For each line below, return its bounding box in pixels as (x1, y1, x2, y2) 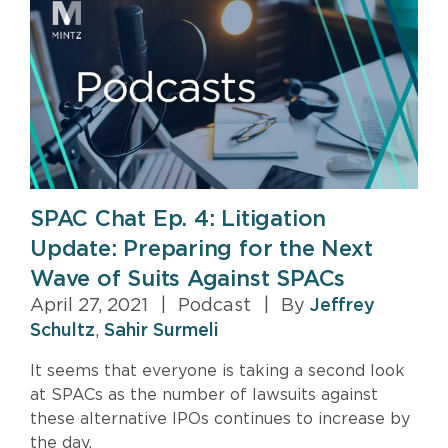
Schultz (30, 321, 95, 340)
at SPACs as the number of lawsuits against (30, 386, 378, 403)
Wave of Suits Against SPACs (30, 267, 346, 290)
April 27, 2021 (30, 296, 153, 315)
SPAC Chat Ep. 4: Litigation (30, 207, 327, 230)
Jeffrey (310, 296, 375, 315)
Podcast (173, 296, 256, 315)
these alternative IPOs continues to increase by (30, 410, 410, 427)
